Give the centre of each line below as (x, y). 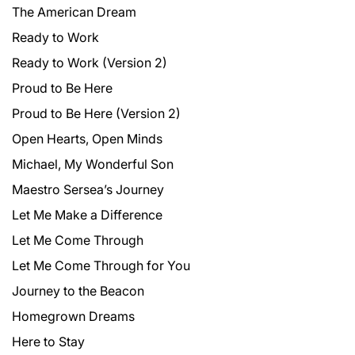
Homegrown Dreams (73, 316)
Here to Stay (48, 341)
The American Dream (74, 11)
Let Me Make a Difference (87, 214)
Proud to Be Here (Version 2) (96, 113)
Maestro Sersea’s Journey (88, 189)
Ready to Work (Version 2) (90, 62)
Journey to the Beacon (78, 290)
